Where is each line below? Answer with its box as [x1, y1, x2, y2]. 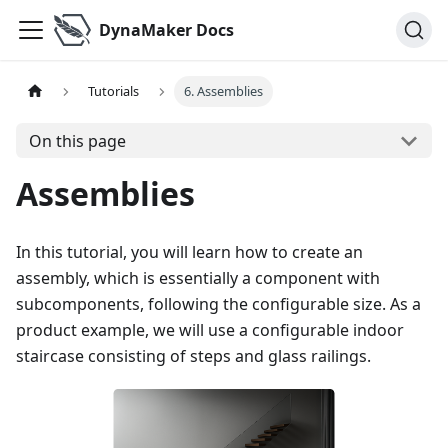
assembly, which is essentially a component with [16, 267, 380, 289]
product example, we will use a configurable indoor [16, 319, 404, 341]
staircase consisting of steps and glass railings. [16, 345, 371, 367]
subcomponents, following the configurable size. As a [16, 293, 421, 315]
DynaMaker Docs [98, 19, 234, 41]
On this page [28, 129, 126, 152]
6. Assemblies [183, 82, 263, 101]
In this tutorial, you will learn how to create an [16, 241, 363, 263]
